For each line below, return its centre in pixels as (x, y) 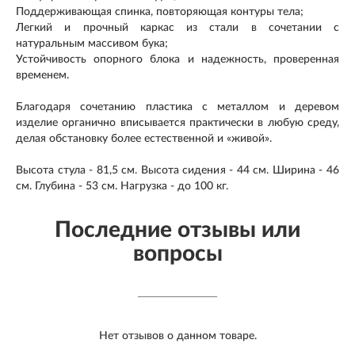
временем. (42, 76)
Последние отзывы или (177, 230)
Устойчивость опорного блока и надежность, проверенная (177, 60)
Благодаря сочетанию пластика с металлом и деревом (177, 107)
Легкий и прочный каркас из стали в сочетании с (177, 28)
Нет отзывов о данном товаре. (177, 336)
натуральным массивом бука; (92, 44)
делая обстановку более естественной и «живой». (144, 139)
